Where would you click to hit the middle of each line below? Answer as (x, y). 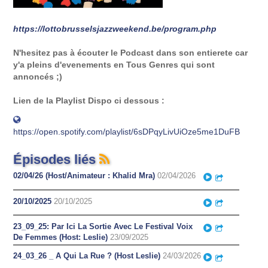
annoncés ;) (38, 77)
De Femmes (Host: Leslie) (61, 237)
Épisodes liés (57, 160)
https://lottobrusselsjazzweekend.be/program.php (115, 29)
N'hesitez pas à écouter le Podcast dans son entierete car (131, 53)
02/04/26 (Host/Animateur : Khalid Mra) (84, 176)
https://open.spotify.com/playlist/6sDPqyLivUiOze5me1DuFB (127, 131)
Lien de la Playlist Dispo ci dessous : (89, 101)
